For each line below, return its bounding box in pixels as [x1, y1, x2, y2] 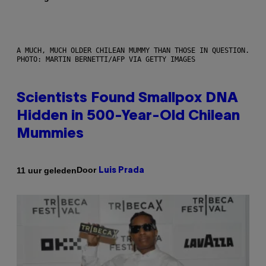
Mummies [17, 128, 84, 141]
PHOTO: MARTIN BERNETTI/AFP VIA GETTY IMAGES [17, 55, 195, 64]
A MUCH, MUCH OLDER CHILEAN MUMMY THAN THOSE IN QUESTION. [17, 46, 249, 55]
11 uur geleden [17, 165, 77, 175]
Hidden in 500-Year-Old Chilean [17, 110, 240, 123]
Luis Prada [99, 167, 144, 175]
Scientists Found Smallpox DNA [17, 92, 238, 106]
